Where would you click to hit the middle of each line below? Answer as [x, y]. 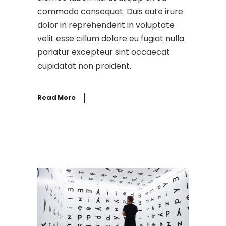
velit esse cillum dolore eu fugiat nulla [111, 38]
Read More [56, 97]
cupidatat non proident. [84, 66]
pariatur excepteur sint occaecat [104, 52]
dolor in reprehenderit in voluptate [106, 25]
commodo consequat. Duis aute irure [110, 11]
